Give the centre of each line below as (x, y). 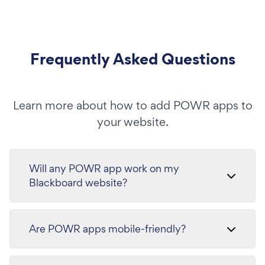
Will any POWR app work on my (104, 168)
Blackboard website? (78, 182)
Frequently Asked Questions (132, 59)
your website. (132, 122)
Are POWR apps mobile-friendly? (107, 228)
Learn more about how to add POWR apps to (132, 105)
